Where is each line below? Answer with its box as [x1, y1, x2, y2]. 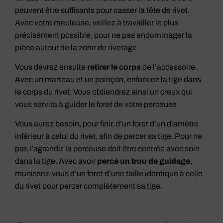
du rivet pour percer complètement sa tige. [15, 182, 162, 191]
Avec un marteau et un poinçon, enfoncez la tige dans [15, 75, 201, 84]
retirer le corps [87, 62, 141, 71]
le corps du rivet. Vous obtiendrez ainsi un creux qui [15, 87, 192, 96]
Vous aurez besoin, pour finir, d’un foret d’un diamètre [15, 119, 199, 128]
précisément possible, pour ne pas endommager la [15, 30, 192, 39]
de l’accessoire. [141, 62, 197, 71]
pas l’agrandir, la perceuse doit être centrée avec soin [15, 144, 200, 153]
